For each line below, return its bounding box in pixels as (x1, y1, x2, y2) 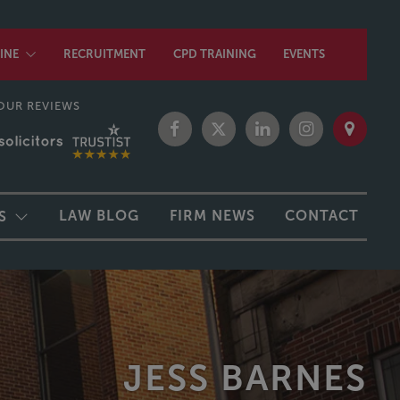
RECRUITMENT (63, 47, 146, 61)
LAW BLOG (59, 207, 140, 223)
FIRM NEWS (169, 207, 255, 223)
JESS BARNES (123, 357, 367, 397)
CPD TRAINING (172, 47, 256, 61)
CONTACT (285, 207, 360, 223)
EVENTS (282, 47, 325, 61)
